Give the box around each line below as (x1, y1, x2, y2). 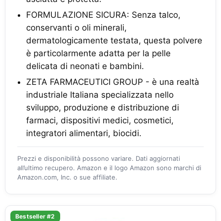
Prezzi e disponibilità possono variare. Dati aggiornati (17, 154, 180, 162)
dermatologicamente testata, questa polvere (26, 36, 202, 45)
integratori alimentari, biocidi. (26, 128, 142, 138)
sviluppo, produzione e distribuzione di (26, 103, 179, 112)
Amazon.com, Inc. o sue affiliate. (17, 173, 117, 181)
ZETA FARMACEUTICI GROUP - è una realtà (26, 77, 199, 87)
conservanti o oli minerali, (26, 23, 127, 33)
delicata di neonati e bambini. (26, 61, 144, 71)
